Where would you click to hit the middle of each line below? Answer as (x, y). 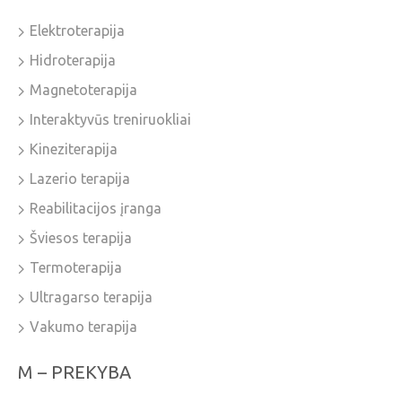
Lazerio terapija (80, 179)
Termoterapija (76, 268)
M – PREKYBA (74, 372)
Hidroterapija (73, 61)
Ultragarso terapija (91, 297)
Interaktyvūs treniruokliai (110, 120)
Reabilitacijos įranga (96, 209)
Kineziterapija (74, 149)
